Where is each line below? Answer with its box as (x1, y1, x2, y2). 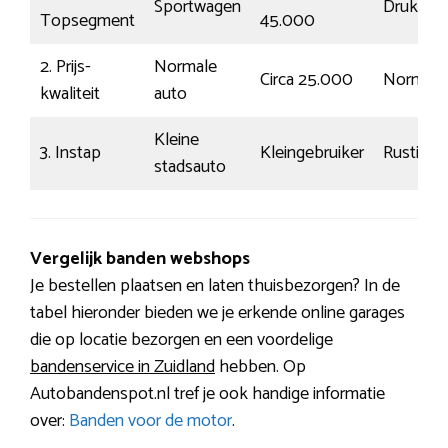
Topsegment (40, 6, 135, 37)
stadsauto (154, 152, 226, 183)
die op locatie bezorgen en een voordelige (30, 325, 333, 356)
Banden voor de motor (69, 406, 232, 437)
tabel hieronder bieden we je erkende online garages (30, 298, 405, 329)
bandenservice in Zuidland (30, 352, 215, 383)
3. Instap (40, 138, 101, 169)
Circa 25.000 (260, 65, 353, 96)
